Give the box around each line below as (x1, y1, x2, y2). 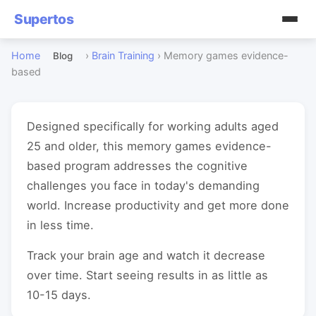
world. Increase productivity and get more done (27, 198, 289, 212)
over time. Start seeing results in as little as (27, 268, 268, 282)
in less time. (27, 218, 94, 232)
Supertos (14, 11, 73, 28)
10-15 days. (27, 288, 91, 302)
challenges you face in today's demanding (27, 178, 260, 193)
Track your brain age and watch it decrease (27, 248, 265, 262)
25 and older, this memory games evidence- (27, 139, 272, 153)
